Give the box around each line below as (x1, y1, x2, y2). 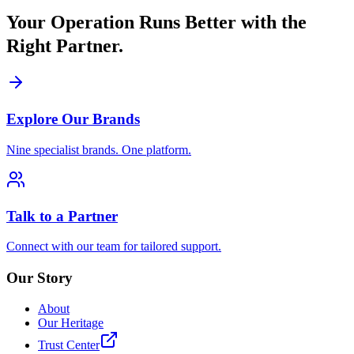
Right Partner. (6, 35, 123, 56)
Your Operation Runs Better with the (6, 11, 307, 32)
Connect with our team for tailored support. (6, 239, 221, 254)
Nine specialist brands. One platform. (6, 142, 191, 156)
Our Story (6, 269, 73, 287)
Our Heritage (38, 315, 104, 330)
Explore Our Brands (6, 111, 140, 128)
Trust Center (38, 337, 100, 352)
